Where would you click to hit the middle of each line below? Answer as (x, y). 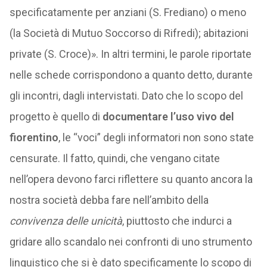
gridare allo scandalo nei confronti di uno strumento (131, 242)
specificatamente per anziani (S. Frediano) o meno (128, 12)
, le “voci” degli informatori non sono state (156, 137)
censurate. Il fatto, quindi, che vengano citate (114, 158)
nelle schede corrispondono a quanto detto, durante (131, 75)
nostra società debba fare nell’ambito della (109, 200)
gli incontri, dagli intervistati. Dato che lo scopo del (126, 96)
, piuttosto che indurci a (177, 221)
